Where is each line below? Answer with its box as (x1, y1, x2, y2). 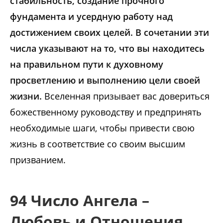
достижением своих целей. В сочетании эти (10, 26, 209, 39)
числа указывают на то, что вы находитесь (10, 42, 205, 55)
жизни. (10, 90, 44, 103)
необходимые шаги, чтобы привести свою (10, 122, 195, 134)
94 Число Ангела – (10, 190, 149, 211)
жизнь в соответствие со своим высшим (10, 138, 185, 150)
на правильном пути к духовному (10, 58, 163, 71)
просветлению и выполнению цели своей (10, 74, 200, 87)
